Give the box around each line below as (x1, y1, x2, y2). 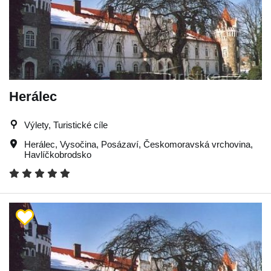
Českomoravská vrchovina (143, 139, 250, 149)
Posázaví (101, 139, 139, 149)
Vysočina (60, 139, 96, 149)
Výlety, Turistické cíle (24, 120, 108, 130)
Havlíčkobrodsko (24, 149, 91, 160)
